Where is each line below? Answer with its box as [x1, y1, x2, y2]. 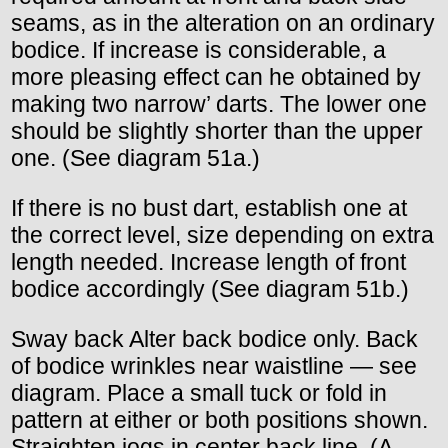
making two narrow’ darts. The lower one [11, 91, 427, 118]
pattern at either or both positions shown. [11, 407, 428, 434]
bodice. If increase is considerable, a [11, 37, 386, 64]
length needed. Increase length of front [11, 249, 406, 276]
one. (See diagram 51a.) [11, 145, 260, 172]
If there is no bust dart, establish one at [11, 195, 407, 222]
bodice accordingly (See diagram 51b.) [11, 276, 409, 303]
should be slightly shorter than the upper [11, 118, 423, 145]
